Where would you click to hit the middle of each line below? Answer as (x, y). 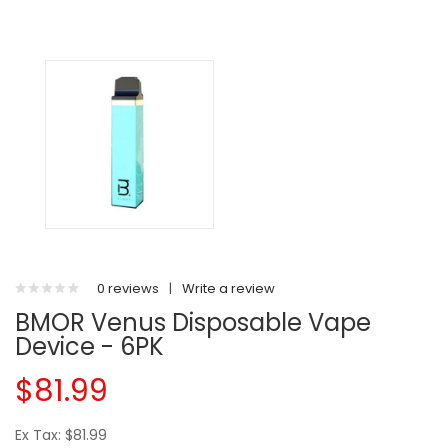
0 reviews (128, 288)
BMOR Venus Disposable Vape (193, 322)
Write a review (228, 288)
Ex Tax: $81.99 (61, 435)
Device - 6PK (89, 346)
